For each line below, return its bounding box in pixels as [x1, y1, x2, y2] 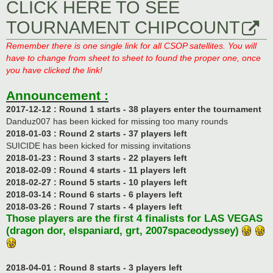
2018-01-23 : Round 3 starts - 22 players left [6, 152, 187, 163]
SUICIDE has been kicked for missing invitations [6, 140, 191, 151]
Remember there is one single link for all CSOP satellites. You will [6, 40, 257, 51]
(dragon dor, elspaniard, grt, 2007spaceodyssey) [6, 224, 239, 236]
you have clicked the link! [6, 65, 102, 75]
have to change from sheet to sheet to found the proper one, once [6, 52, 261, 63]
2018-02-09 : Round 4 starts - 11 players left [6, 165, 186, 175]
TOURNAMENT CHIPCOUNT [6, 17, 240, 37]
